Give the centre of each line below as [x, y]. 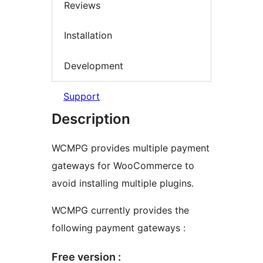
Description [91, 119]
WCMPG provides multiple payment [131, 148]
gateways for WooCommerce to [123, 166]
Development [94, 65]
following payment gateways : [119, 228]
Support [82, 97]
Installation [88, 36]
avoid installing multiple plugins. [123, 183]
